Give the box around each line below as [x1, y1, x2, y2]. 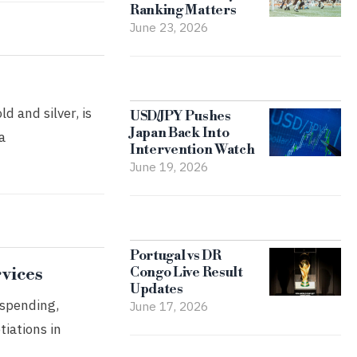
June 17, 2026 [129, 298, 208, 314]
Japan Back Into [129, 124, 229, 142]
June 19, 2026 [129, 159, 208, 175]
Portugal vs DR [129, 247, 222, 265]
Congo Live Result [129, 264, 243, 281]
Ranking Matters [129, 2, 237, 19]
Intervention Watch [129, 141, 255, 159]
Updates [129, 280, 183, 298]
